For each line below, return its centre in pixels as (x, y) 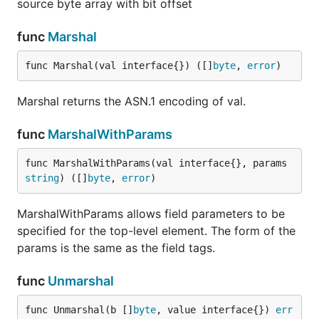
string (42, 178)
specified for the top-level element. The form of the (156, 231)
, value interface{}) (216, 310)
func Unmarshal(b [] (79, 310)
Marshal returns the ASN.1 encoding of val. (131, 101)
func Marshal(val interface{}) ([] (119, 66)
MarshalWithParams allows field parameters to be (151, 214)
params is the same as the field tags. (116, 248)
